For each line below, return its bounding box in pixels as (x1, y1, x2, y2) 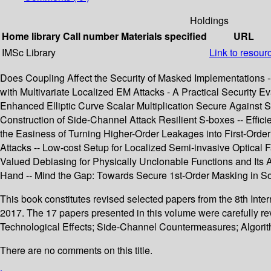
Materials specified (121, 29, 207, 44)
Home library (2, 29, 60, 44)
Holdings (189, 13, 229, 28)
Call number (63, 29, 119, 44)
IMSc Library (2, 45, 56, 60)
